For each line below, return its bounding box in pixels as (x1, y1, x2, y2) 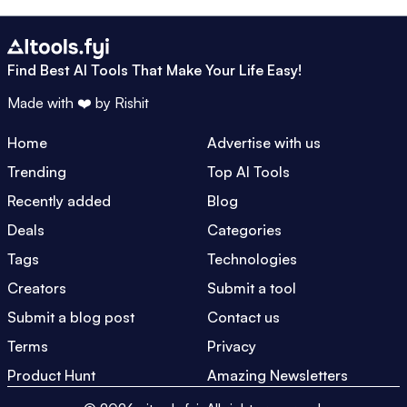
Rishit (114, 93, 149, 112)
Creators (7, 278, 66, 297)
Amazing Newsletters (207, 365, 348, 384)
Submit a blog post (7, 307, 134, 326)
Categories (207, 220, 282, 239)
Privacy (207, 336, 256, 355)
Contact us (207, 307, 280, 326)
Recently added (7, 191, 111, 210)
